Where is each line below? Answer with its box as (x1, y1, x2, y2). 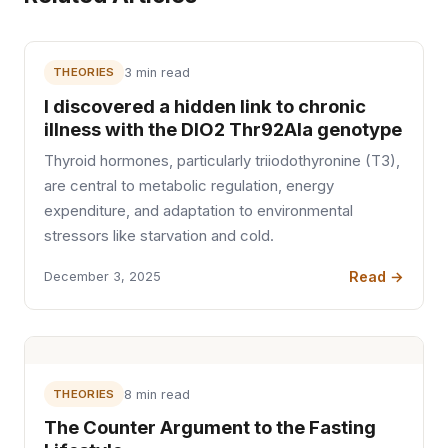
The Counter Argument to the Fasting (44, 416, 377, 439)
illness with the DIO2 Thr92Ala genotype (44, 117, 403, 140)
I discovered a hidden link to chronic (44, 94, 367, 117)
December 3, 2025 (44, 269, 162, 284)
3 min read (123, 64, 190, 80)
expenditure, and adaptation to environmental (44, 201, 354, 220)
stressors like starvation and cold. (44, 226, 275, 245)
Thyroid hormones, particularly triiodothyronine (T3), (44, 151, 401, 170)
